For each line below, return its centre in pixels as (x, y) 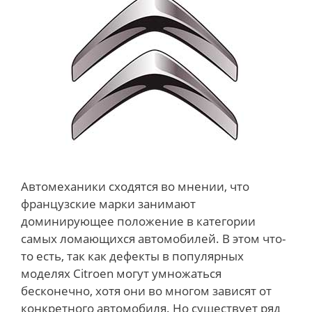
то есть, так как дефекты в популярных (132, 256)
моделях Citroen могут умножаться (121, 274)
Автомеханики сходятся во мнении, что (135, 187)
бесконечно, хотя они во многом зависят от (146, 291)
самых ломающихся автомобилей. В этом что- (153, 239)
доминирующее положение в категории (138, 221)
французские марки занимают (108, 204)
